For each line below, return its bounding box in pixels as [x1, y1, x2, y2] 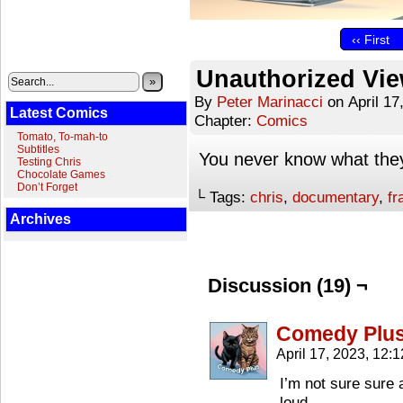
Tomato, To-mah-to [17, 130, 108, 143]
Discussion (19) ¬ [208, 274, 368, 297]
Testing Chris [17, 156, 81, 168]
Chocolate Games [17, 168, 105, 181]
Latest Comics [10, 105, 108, 121]
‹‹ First [352, 32, 390, 48]
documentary [292, 188, 379, 206]
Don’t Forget [17, 181, 77, 193]
